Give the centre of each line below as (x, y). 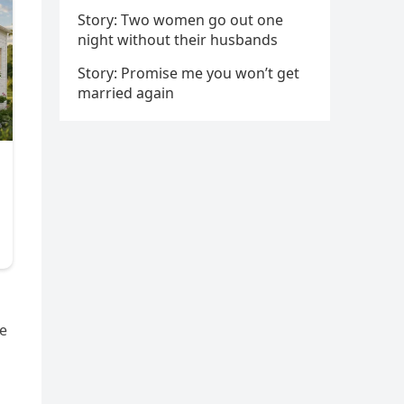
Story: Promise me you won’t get (188, 73)
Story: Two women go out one (180, 20)
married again (126, 93)
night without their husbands (178, 40)
